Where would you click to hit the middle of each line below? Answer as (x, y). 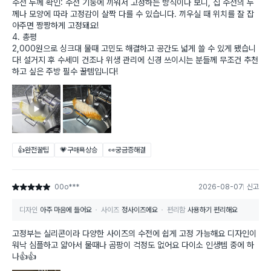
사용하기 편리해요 (213, 210)
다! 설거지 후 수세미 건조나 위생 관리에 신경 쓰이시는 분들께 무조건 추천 (135, 60)
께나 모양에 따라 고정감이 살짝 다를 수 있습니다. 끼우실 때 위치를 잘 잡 (133, 14)
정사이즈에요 (140, 210)
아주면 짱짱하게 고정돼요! (55, 26)
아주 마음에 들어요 (66, 210)
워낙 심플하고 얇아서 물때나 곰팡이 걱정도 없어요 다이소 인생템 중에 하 (133, 245)
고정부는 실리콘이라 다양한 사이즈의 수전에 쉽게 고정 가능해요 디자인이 (134, 234)
